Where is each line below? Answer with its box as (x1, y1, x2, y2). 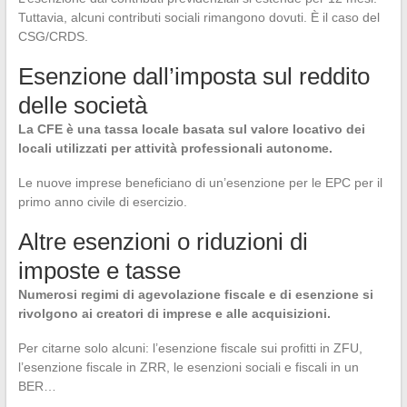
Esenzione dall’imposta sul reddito (17, 63, 370, 90)
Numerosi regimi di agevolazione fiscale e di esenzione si (17, 287, 373, 302)
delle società (17, 92, 147, 119)
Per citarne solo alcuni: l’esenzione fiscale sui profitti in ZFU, (17, 341, 362, 355)
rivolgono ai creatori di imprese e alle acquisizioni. (17, 306, 331, 321)
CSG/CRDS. (17, 29, 88, 44)
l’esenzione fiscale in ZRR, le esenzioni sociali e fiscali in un (17, 360, 359, 374)
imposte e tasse (17, 257, 181, 284)
